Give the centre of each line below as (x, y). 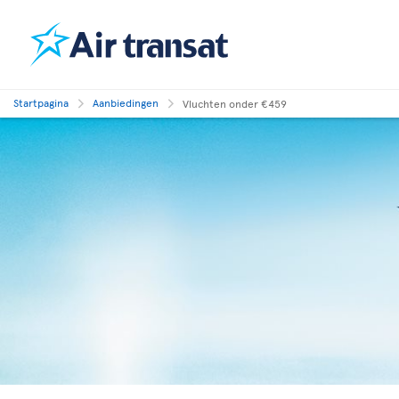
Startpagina (41, 102)
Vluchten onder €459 (235, 103)
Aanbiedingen (126, 102)
